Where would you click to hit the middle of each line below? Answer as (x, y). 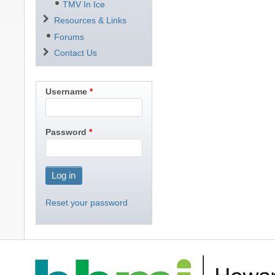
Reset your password (86, 202)
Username (66, 91)
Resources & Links (90, 21)
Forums (69, 37)
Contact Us (75, 53)
